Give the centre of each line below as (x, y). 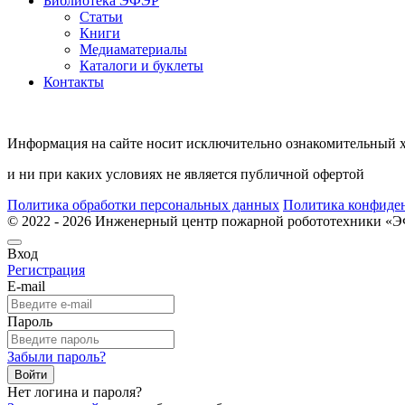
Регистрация (46, 270)
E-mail (26, 286)
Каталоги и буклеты (141, 66)
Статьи (101, 17)
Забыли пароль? (57, 357)
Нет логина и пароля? (75, 392)
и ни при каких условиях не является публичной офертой (186, 174)
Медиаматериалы (133, 49)
